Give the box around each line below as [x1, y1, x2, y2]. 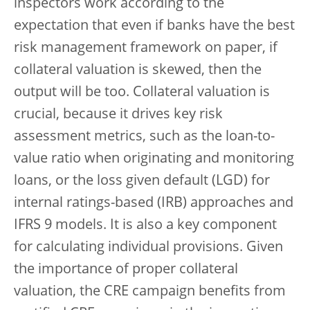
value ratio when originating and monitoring [14, 152, 294, 166]
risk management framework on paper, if [14, 42, 277, 55]
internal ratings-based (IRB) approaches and [14, 197, 293, 210]
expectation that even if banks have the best [14, 19, 295, 33]
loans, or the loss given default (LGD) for [14, 174, 270, 188]
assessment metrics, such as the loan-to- [14, 130, 275, 144]
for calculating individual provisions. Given [14, 241, 283, 255]
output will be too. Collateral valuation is [14, 86, 270, 100]
